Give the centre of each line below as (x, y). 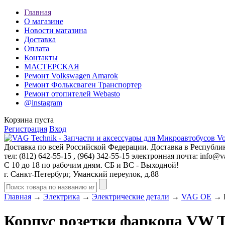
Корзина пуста (29, 120)
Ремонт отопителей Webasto (72, 94)
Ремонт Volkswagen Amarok (71, 76)
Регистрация (26, 129)
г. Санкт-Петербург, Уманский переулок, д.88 (81, 174)
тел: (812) (21, 156)
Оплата (37, 48)
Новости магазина (55, 30)
